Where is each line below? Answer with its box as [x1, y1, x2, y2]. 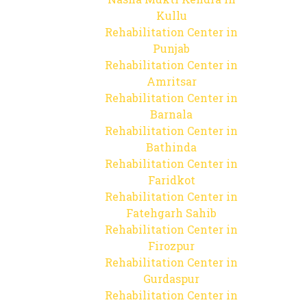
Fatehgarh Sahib [126, 206, 217, 220]
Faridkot [147, 173, 195, 187]
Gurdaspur [143, 271, 199, 286]
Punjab [153, 41, 190, 56]
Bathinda [146, 140, 197, 154]
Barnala [150, 107, 193, 121]
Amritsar [146, 74, 197, 88]
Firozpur [148, 238, 195, 253]
